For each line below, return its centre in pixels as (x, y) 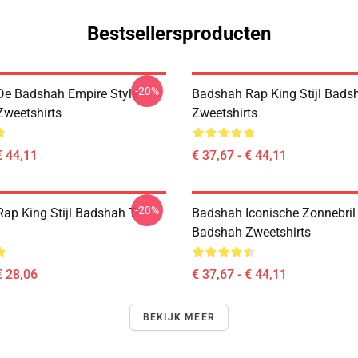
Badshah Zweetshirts (251, 232)
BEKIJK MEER (179, 317)
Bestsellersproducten (179, 34)
